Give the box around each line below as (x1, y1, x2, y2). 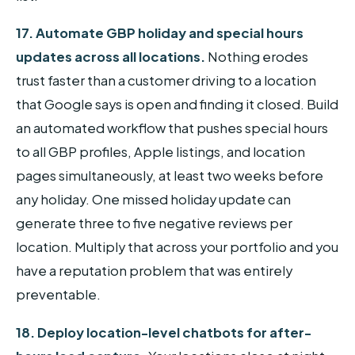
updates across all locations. (16, 48, 205, 66)
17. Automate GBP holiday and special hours (16, 25, 303, 42)
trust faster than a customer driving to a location (16, 72, 316, 90)
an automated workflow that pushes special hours (16, 120, 328, 137)
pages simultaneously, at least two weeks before (16, 167, 323, 185)
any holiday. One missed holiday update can (16, 191, 291, 208)
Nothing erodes (205, 48, 308, 66)
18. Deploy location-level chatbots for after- (16, 323, 311, 341)
